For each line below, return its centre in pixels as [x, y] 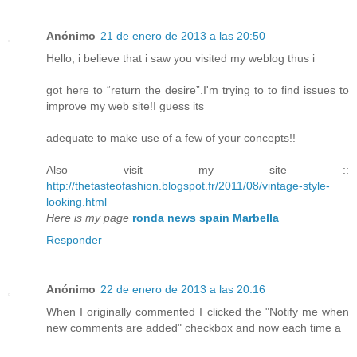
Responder [74, 240]
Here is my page [88, 218]
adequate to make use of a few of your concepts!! [171, 138]
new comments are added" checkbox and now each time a [194, 328]
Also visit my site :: [198, 170]
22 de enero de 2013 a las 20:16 [183, 290]
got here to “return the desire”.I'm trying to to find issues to [198, 90]
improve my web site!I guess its [125, 106]
